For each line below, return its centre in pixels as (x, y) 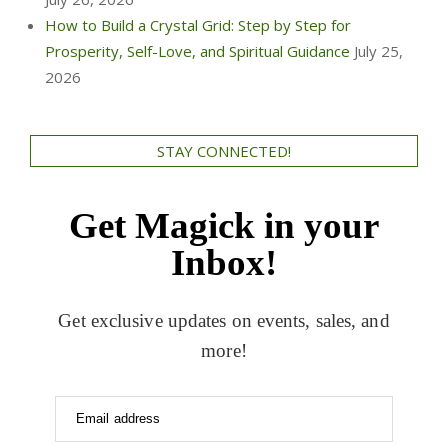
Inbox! (224, 262)
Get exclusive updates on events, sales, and (224, 320)
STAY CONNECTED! (224, 150)
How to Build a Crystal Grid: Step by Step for (198, 24)
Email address (118, 418)
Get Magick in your (224, 225)
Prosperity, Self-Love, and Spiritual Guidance (197, 50)
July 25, (378, 50)
